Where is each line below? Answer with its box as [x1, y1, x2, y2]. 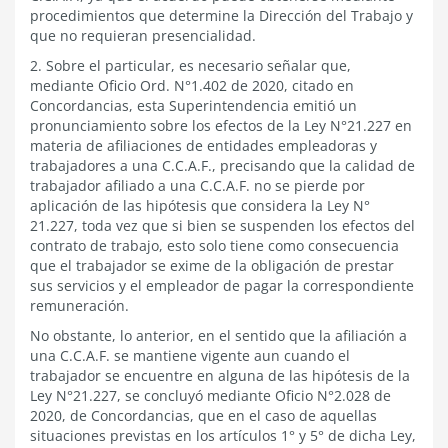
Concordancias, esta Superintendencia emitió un [30, 96, 357, 115]
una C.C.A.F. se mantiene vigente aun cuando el [30, 346, 350, 365]
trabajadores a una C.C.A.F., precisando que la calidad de [30, 156, 415, 175]
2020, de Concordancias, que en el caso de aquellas [30, 406, 377, 425]
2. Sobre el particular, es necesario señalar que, [30, 56, 351, 75]
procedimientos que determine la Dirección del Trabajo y [30, 6, 413, 25]
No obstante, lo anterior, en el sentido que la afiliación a [30, 326, 407, 345]
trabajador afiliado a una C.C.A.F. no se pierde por [30, 176, 365, 195]
